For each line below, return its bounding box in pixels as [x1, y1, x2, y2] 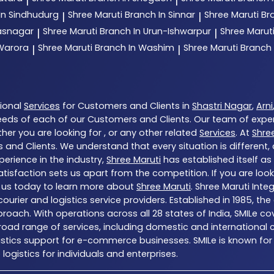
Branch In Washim [95, 42, 174, 54]
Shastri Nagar [192, 100, 252, 113]
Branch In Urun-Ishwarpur [100, 25, 211, 38]
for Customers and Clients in [60, 100, 192, 113]
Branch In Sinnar [125, 9, 195, 21]
